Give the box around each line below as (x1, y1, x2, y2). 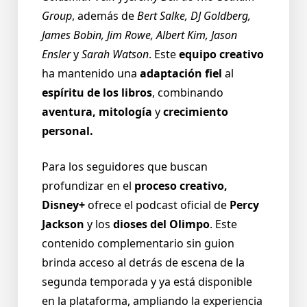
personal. (42, 123, 93, 139)
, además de (72, 8, 137, 24)
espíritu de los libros (42, 85, 152, 101)
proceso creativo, (134, 178, 228, 194)
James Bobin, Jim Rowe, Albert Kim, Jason (42, 27, 237, 43)
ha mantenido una (42, 66, 140, 82)
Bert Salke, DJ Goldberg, (137, 8, 251, 24)
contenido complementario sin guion (42, 236, 234, 251)
